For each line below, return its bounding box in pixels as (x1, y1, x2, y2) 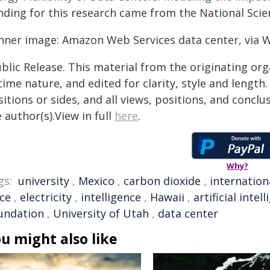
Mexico (78, 174, 115, 188)
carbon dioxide (124, 174, 201, 188)
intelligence (81, 190, 141, 204)
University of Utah (53, 206, 149, 221)
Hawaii (150, 190, 184, 204)
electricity (20, 190, 72, 204)
